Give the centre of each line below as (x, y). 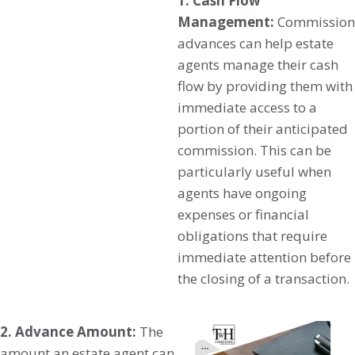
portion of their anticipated (263, 129)
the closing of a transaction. (263, 279)
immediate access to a (247, 107)
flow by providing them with (265, 86)
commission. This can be (254, 150)
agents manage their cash (258, 65)
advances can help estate (256, 43)
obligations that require (252, 236)
